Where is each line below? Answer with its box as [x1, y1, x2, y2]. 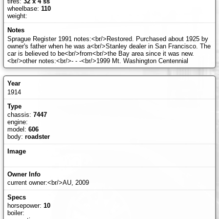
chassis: [7, 111, 33, 119]
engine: [7, 118, 28, 126]
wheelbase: [7, 4, 41, 12]
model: [7, 126, 28, 133]
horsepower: [7, 202, 44, 210]
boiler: [7, 209, 24, 217]
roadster [24, 133, 50, 141]
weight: [7, 12, 27, 20]
